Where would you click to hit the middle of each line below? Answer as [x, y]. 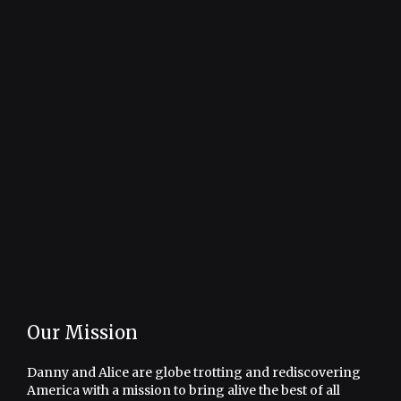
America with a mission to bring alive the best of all [183, 390]
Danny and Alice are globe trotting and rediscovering [194, 372]
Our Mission [82, 332]
